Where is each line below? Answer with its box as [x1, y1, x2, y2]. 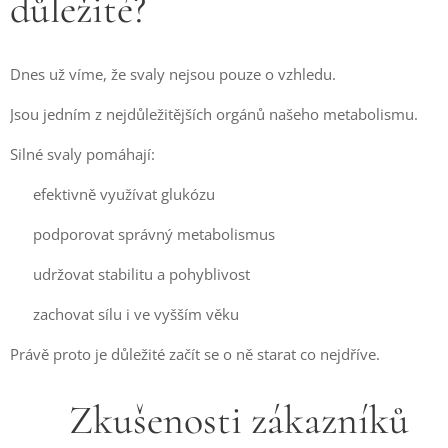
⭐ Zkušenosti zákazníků [10, 396, 409, 444]
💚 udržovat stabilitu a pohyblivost [10, 264, 250, 284]
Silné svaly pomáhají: [10, 144, 155, 164]
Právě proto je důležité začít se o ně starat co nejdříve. [10, 344, 380, 364]
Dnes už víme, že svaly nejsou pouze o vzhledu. [10, 64, 336, 84]
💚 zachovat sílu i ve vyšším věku [10, 304, 239, 324]
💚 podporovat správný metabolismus [10, 224, 275, 244]
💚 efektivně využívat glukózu [10, 184, 215, 204]
